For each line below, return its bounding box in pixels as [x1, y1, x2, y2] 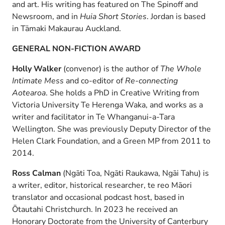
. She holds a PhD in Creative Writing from [46, 87, 199, 98]
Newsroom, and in [12, 11, 80, 22]
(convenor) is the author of [61, 63, 160, 74]
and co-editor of [64, 75, 125, 86]
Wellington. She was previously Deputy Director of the [12, 123, 211, 135]
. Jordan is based [147, 11, 205, 22]
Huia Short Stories [80, 11, 147, 22]
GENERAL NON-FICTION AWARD [12, 43, 141, 54]
